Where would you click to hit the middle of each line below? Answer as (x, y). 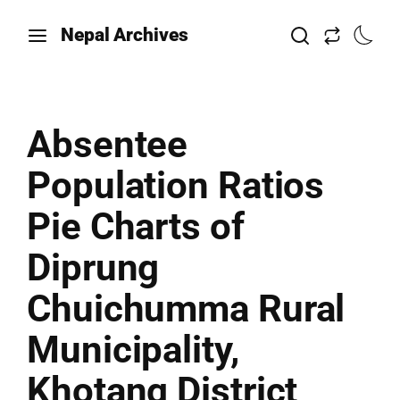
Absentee (108, 144)
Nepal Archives (125, 35)
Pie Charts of (136, 226)
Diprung (93, 267)
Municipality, (133, 350)
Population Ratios (176, 185)
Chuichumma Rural (186, 308)
